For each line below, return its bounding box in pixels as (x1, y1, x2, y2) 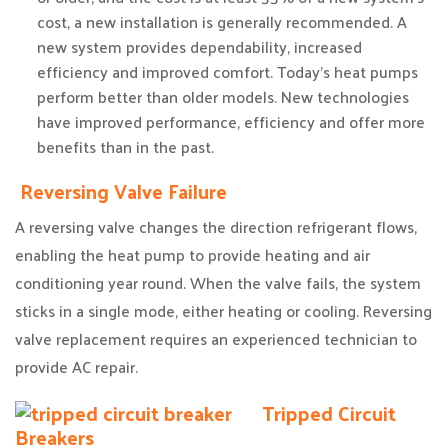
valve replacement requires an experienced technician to (15, 324, 417, 353)
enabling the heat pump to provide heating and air (15, 240, 370, 269)
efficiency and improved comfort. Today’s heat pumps (37, 57, 418, 86)
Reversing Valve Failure (15, 173, 227, 209)
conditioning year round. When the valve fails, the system (15, 268, 421, 297)
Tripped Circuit (262, 395, 396, 431)
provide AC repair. (15, 352, 138, 381)
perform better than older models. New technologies (37, 82, 409, 111)
